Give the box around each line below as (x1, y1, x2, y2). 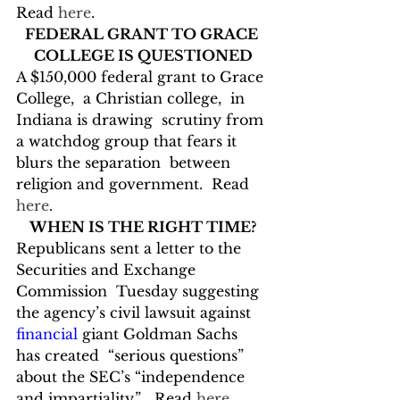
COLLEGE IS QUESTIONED (33, 46, 253, 64)
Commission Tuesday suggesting (16, 282, 263, 300)
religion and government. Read (16, 175, 254, 193)
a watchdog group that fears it (16, 132, 241, 150)
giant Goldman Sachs (78, 325, 242, 343)
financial (16, 325, 78, 343)
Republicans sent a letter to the (16, 239, 246, 257)
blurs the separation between (16, 154, 235, 171)
